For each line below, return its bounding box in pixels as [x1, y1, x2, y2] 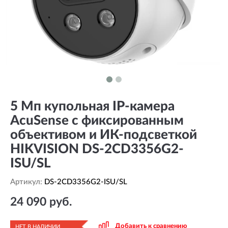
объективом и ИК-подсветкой [10, 128, 197, 141]
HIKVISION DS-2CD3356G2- [10, 142, 184, 156]
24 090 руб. [10, 196, 72, 208]
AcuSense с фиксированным [10, 114, 184, 127]
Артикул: [10, 178, 44, 186]
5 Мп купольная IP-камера [10, 100, 175, 113]
